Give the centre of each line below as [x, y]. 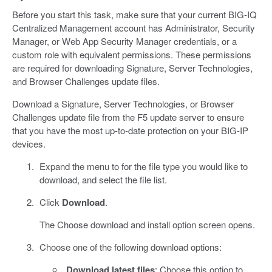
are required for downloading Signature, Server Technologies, [132, 67]
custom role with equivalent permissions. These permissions [132, 54]
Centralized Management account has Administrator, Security [134, 27]
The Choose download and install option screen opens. [147, 224]
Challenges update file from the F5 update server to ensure [128, 117]
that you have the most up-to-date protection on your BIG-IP [130, 130]
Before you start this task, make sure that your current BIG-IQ [134, 14]
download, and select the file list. [103, 179]
